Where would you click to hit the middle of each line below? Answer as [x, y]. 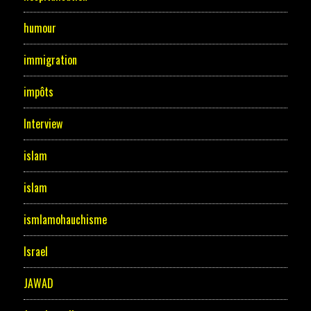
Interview [43, 124]
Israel [35, 252]
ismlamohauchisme [65, 220]
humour [40, 28]
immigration [50, 60]
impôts [38, 92]
